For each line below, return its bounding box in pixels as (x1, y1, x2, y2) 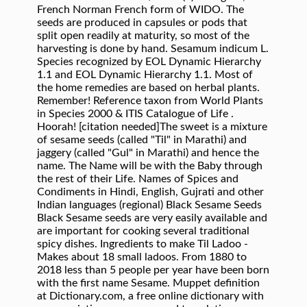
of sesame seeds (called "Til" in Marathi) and (37, 134, 247, 145)
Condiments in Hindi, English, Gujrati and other (37, 186, 264, 197)
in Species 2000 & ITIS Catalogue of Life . (37, 108, 234, 119)
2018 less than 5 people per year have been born (37, 265, 269, 275)
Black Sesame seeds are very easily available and (37, 212, 267, 223)
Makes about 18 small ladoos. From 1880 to (37, 251, 247, 262)
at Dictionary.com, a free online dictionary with (37, 291, 264, 302)
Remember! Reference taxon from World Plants (37, 95, 263, 106)
